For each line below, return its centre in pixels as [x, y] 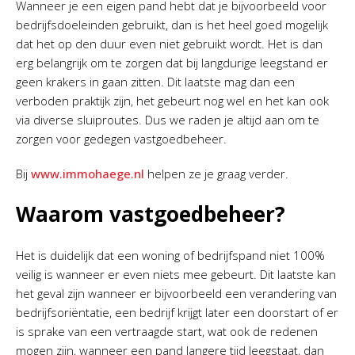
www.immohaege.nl [89, 174]
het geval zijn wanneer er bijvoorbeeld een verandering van [176, 293]
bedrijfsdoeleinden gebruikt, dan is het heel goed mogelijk [172, 25]
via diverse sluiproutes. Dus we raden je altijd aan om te [168, 120]
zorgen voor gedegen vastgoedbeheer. [123, 139]
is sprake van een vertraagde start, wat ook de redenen [167, 331]
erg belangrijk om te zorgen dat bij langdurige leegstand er [172, 63]
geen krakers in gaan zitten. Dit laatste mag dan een [155, 82]
